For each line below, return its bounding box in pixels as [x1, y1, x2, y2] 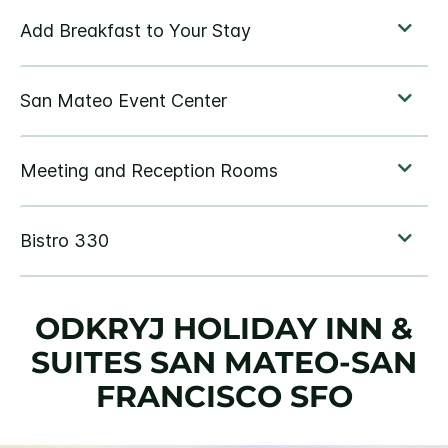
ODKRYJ [35, 310, 173, 348]
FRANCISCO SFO [95, 378, 353, 416]
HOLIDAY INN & [173, 310, 413, 348]
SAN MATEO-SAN [150, 344, 417, 382]
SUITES [31, 344, 142, 382]
